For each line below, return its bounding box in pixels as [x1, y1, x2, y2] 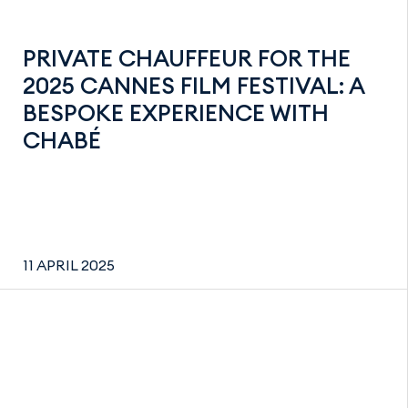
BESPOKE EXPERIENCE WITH [23, 97, 329, 127]
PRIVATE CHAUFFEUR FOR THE [23, 43, 351, 73]
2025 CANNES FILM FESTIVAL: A [23, 70, 364, 100]
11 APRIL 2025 [23, 256, 115, 274]
